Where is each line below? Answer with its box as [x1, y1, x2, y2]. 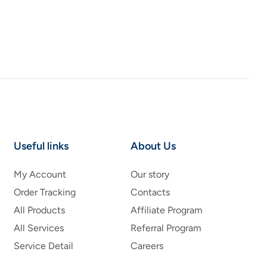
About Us [131, 139, 176, 153]
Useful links [14, 139, 69, 153]
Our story [131, 169, 170, 181]
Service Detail [14, 240, 74, 252]
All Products [14, 204, 66, 216]
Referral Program [131, 222, 202, 234]
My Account [14, 169, 67, 181]
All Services [14, 222, 64, 234]
